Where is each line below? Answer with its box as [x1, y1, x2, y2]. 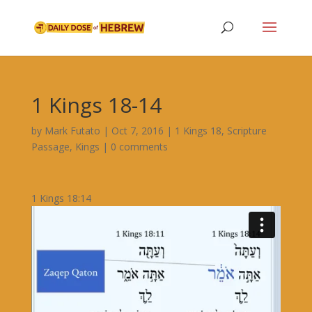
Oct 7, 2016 [111, 124, 164, 137]
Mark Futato [44, 124, 100, 137]
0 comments [110, 140, 168, 153]
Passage [31, 140, 70, 153]
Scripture [226, 124, 267, 137]
